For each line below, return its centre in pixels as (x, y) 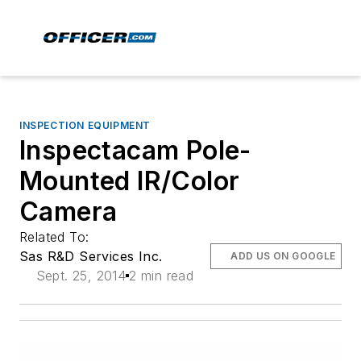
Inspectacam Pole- (135, 150)
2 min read (162, 276)
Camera (68, 212)
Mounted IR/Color (130, 181)
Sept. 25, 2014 (81, 276)
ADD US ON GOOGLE (283, 256)
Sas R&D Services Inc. (91, 256)
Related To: (56, 237)
